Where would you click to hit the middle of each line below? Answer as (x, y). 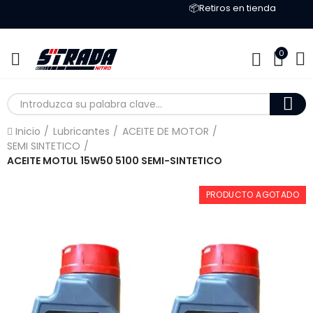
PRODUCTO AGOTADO (252, 195)
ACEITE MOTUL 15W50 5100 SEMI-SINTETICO (115, 161)
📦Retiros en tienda (221, 8)
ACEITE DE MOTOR (166, 131)
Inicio (28, 131)
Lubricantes (81, 131)
